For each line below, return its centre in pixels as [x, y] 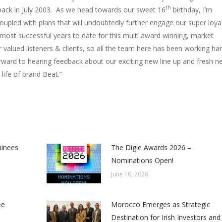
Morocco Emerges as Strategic [160, 204]
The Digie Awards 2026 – [151, 147]
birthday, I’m [192, 9]
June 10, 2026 [129, 174]
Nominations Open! [142, 160]
